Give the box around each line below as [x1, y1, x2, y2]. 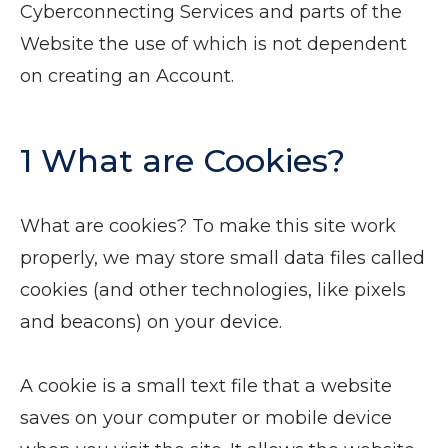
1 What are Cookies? [20, 141, 345, 180]
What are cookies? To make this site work [20, 215, 396, 237]
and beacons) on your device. [20, 311, 282, 333]
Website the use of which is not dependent [20, 33, 407, 55]
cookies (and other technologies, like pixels [20, 279, 406, 301]
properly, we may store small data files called [20, 247, 425, 269]
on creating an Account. [20, 65, 234, 87]
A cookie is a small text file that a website [20, 375, 392, 397]
